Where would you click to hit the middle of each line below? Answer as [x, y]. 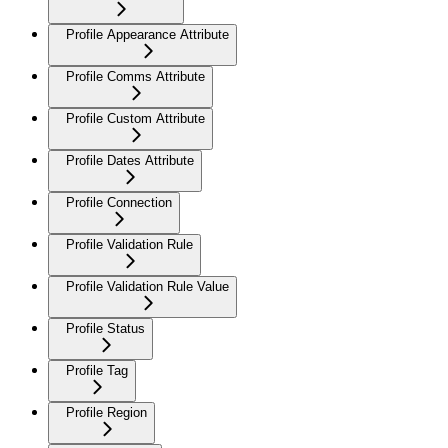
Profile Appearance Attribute [147, 35]
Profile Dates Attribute [130, 161]
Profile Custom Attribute [135, 119]
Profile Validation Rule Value [147, 287]
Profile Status [105, 329]
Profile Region [106, 413]
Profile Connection [119, 203]
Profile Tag [97, 371]
